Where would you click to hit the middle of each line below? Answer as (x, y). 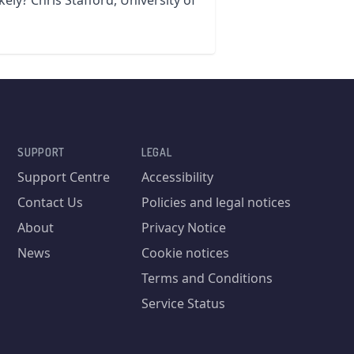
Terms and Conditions (207, 278)
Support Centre (64, 177)
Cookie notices (185, 253)
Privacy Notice (183, 228)
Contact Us (51, 202)
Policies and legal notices (216, 202)
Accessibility (177, 177)
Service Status (183, 303)
